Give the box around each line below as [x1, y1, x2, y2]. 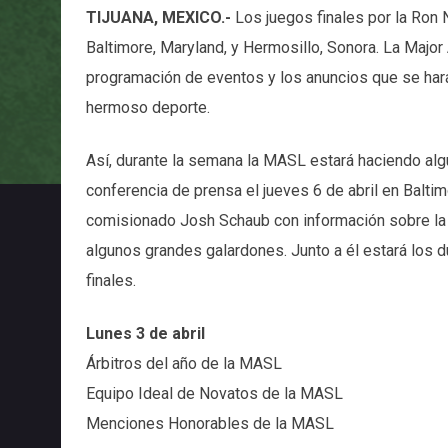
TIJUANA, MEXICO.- [85, 7, 235, 27]
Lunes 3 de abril [85, 323, 289, 343]
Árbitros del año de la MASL [85, 353, 282, 373]
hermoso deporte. [85, 97, 210, 117]
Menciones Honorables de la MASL [85, 413, 334, 433]
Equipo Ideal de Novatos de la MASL [85, 383, 343, 403]
